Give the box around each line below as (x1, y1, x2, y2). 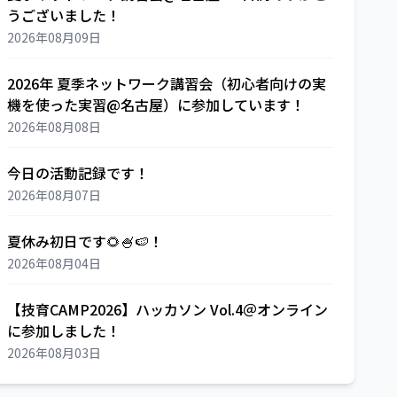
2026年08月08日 (7, 118, 101, 136)
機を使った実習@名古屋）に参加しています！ (7, 94, 305, 115)
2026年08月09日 (7, 28, 101, 46)
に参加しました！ (7, 320, 121, 341)
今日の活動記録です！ (7, 162, 149, 183)
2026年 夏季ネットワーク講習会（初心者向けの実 (7, 73, 326, 94)
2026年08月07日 (7, 186, 101, 204)
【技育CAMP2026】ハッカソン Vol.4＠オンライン (7, 299, 328, 320)
